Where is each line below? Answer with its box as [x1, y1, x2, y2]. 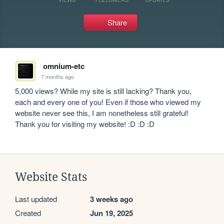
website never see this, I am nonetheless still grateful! [15, 107, 189, 118]
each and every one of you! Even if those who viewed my [15, 96, 201, 107]
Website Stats [15, 170, 87, 183]
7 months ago [41, 72, 74, 80]
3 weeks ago [90, 193, 133, 204]
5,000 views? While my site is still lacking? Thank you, [15, 85, 192, 96]
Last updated [15, 193, 57, 204]
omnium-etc [42, 60, 84, 71]
